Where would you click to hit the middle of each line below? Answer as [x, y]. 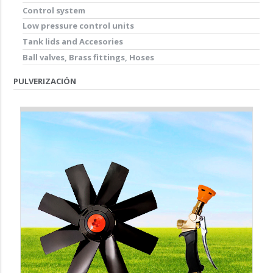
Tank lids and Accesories [73, 41]
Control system [54, 10]
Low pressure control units [79, 26]
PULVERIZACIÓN [45, 81]
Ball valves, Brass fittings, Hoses [89, 57]
